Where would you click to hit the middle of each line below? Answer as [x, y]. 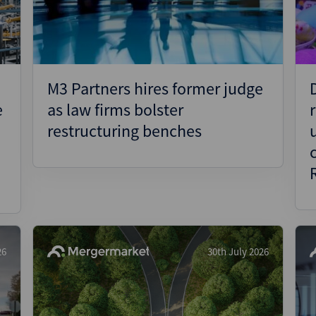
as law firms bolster [115, 110]
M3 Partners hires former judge [155, 89]
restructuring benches [124, 131]
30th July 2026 [238, 251]
